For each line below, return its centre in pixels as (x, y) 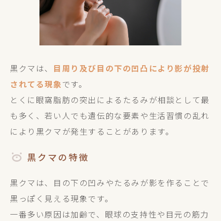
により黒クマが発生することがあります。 (92, 131)
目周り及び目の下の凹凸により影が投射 (131, 68)
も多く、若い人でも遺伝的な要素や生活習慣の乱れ (110, 115)
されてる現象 (36, 84)
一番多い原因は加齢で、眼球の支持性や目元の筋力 (110, 214)
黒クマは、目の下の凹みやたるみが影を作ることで (110, 183)
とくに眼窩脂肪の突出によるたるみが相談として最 (110, 100)
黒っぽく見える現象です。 (62, 198)
